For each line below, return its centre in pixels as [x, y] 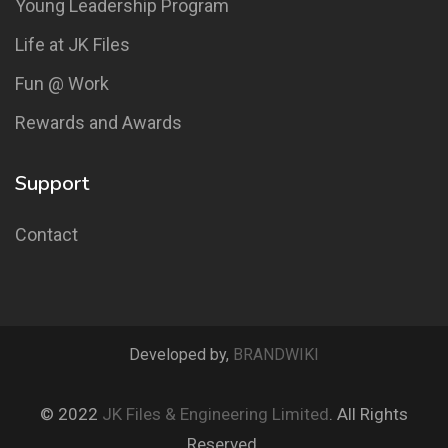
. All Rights [368, 414]
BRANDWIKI [276, 355]
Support [52, 184]
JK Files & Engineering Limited [215, 414]
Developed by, [181, 355]
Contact [46, 235]
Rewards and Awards [98, 123]
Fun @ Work [62, 84]
